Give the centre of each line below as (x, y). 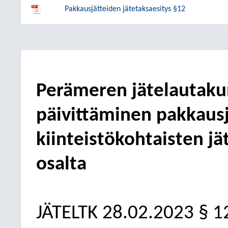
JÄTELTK (67, 213)
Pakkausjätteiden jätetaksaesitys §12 (125, 9)
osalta (61, 165)
